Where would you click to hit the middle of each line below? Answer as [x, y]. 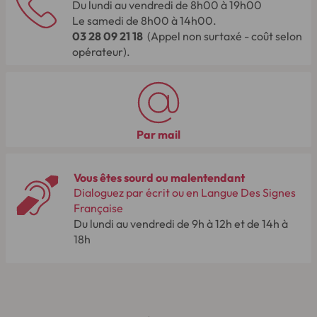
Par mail [158, 134]
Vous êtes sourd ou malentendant [159, 177]
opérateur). [101, 52]
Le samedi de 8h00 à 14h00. [144, 21]
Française [98, 208]
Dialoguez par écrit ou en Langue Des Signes [184, 192]
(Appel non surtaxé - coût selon [223, 36]
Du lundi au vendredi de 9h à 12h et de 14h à [180, 223]
